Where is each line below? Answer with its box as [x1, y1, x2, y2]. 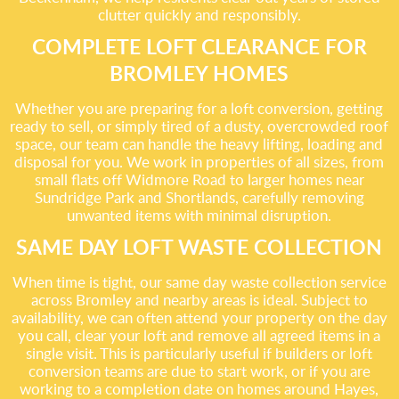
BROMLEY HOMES [110, 59, 289, 87]
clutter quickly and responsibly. [97, 4, 301, 25]
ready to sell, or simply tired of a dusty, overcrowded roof [10, 116, 389, 136]
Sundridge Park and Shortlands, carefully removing [34, 187, 364, 208]
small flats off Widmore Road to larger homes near [34, 169, 364, 190]
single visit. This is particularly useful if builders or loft [26, 343, 373, 363]
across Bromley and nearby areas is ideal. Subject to [30, 289, 368, 310]
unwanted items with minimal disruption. [67, 205, 332, 225]
